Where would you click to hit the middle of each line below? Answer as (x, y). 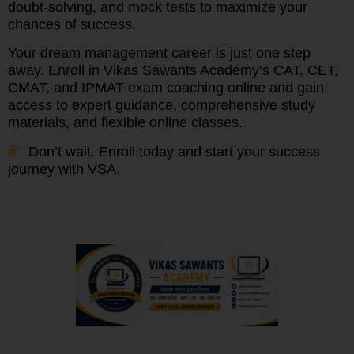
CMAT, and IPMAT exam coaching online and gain (166, 88)
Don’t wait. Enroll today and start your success (172, 151)
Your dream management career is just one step (159, 53)
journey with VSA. (64, 169)
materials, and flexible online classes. (125, 123)
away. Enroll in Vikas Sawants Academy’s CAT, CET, (173, 71)
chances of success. (72, 24)
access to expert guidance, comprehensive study (162, 105)
